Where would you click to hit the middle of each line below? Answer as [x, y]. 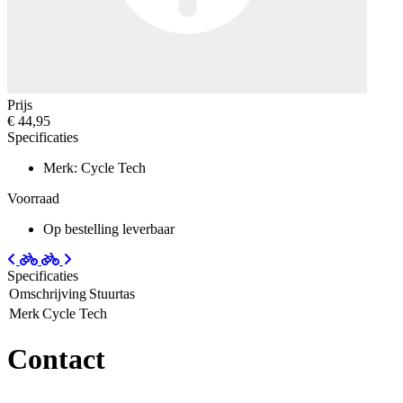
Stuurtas [112, 293]
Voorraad [33, 198]
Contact [56, 359]
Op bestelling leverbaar [109, 228]
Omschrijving [48, 293]
